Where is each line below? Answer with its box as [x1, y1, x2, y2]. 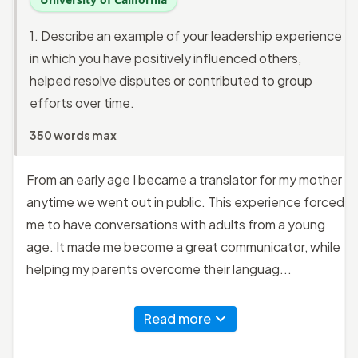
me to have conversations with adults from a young [26, 215, 325, 233]
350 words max [30, 127, 117, 142]
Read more [144, 309, 211, 327]
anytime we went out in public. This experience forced [26, 193, 344, 210]
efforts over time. [30, 93, 134, 111]
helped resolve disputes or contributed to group [30, 71, 312, 89]
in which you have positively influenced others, [30, 49, 301, 66]
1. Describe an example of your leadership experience [30, 26, 342, 44]
